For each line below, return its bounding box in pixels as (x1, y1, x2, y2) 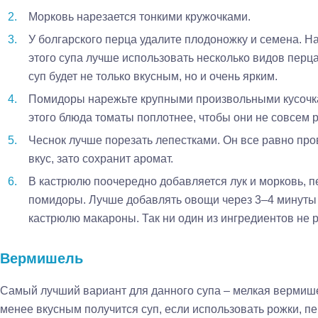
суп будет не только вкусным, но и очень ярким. (28, 70, 278, 82)
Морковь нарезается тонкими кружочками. (28, 11, 251, 23)
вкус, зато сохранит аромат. (28, 153, 173, 165)
